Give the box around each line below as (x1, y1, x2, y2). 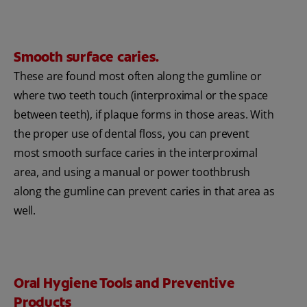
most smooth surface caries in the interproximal (14, 145, 258, 161)
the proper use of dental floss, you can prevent (14, 126, 249, 142)
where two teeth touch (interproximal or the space (14, 88, 269, 103)
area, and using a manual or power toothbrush (14, 164, 251, 180)
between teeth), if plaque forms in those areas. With (14, 107, 274, 123)
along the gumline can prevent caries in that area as (14, 184, 275, 199)
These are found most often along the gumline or (14, 69, 262, 84)
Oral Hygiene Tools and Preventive (14, 274, 235, 293)
